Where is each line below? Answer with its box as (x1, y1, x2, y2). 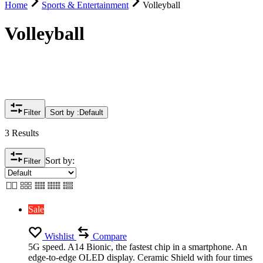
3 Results (5, 128, 39, 139)
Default (79, 108, 103, 117)
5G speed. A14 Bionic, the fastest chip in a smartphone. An (28, 242, 247, 252)
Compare (93, 231, 127, 242)
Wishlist (45, 231, 74, 242)
